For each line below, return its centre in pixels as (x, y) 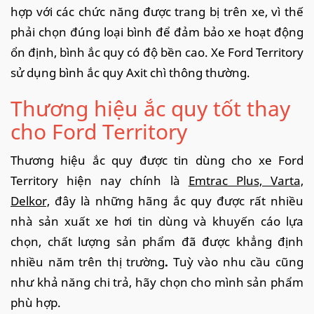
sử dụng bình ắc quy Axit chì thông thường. (130, 72)
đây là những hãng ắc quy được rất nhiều (179, 200)
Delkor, (30, 200)
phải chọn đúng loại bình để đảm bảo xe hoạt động (157, 32)
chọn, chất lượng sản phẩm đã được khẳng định (157, 241)
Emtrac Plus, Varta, (246, 180)
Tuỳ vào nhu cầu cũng (238, 261)
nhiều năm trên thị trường (88, 261)
